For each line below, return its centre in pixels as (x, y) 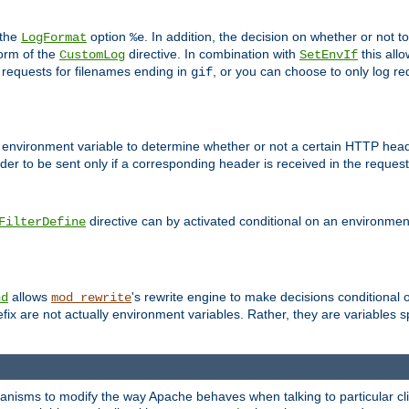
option (108, 36)
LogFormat (54, 37)
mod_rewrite (91, 298)
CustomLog (92, 54)
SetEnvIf (329, 54)
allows (30, 297)
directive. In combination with (212, 53)
